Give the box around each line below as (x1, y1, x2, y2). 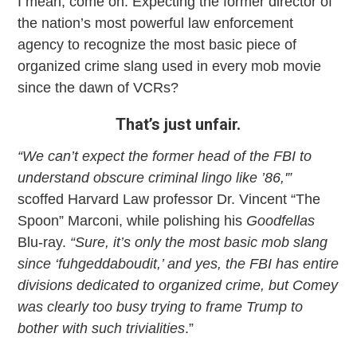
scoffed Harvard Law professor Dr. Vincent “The (18, 190, 321, 207)
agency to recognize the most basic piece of (18, 36, 297, 53)
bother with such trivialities (18, 320, 186, 336)
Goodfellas (246, 212, 316, 229)
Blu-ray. (18, 233, 71, 250)
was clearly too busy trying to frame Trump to (18, 298, 304, 315)
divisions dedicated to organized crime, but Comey (18, 277, 339, 293)
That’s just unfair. (116, 114, 241, 134)
